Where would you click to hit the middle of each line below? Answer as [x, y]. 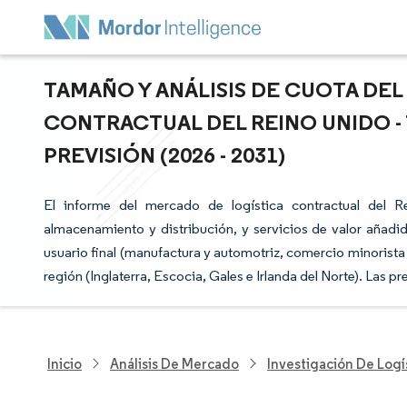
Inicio [65, 363]
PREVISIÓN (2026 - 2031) [164, 154]
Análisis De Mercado [174, 363]
